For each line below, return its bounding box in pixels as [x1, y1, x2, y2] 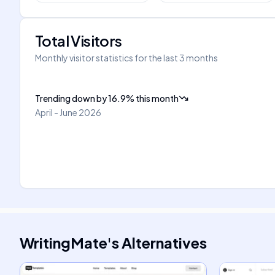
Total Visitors [35, 31, 122, 50]
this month [136, 93, 179, 104]
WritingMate [20, 233, 107, 252]
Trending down [35, 93, 95, 104]
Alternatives [122, 233, 207, 252]
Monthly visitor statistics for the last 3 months [35, 52, 218, 63]
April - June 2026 [35, 107, 101, 118]
